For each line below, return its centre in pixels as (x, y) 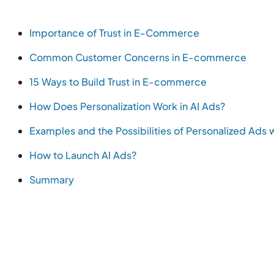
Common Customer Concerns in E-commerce (138, 57)
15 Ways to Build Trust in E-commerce (118, 82)
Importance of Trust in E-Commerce (114, 33)
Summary (52, 180)
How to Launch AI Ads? (83, 155)
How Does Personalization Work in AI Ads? (127, 106)
